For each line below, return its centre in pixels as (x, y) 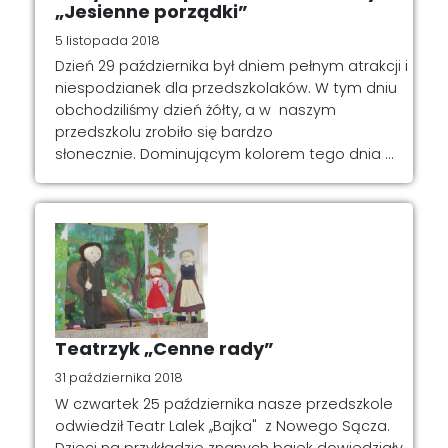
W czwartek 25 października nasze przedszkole (224, 403)
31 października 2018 (119, 378)
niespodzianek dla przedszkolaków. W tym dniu (226, 88)
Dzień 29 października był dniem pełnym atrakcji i (231, 66)
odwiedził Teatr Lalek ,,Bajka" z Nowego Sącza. (222, 425)
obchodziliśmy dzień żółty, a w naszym (195, 110)
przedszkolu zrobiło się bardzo (164, 132)
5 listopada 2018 (107, 41)
